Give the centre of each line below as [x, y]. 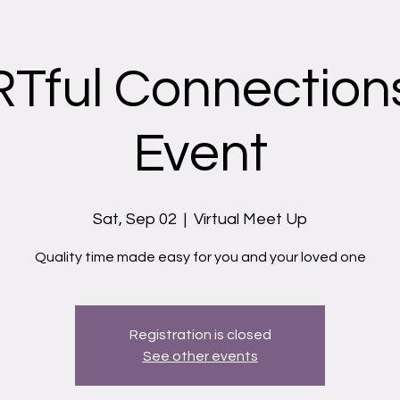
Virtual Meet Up [250, 219]
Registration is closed [200, 335]
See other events [200, 356]
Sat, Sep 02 [135, 219]
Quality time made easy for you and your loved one [200, 257]
